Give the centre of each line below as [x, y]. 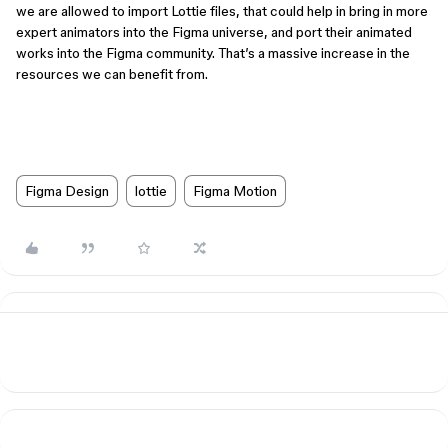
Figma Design [67, 191]
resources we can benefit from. [112, 74]
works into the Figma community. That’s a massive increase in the [213, 53]
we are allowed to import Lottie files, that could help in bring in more [222, 11]
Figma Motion [235, 191]
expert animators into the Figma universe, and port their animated [214, 32]
